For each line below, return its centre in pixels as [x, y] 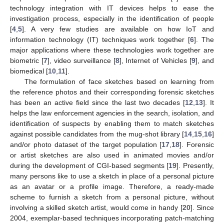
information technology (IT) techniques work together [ [100, 39]
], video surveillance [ [81, 60]
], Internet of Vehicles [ [155, 60]
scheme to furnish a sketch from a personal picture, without [112, 197]
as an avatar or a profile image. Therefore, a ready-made [112, 186]
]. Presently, [195, 165]
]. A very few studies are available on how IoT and [118, 29]
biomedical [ [29, 71]
